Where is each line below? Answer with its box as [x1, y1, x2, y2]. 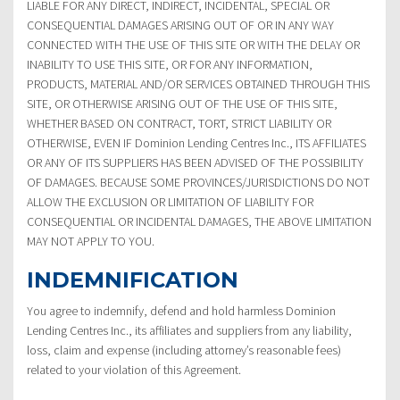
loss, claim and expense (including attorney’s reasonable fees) [27, 341, 341, 358]
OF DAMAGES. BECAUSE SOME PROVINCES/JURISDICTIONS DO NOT [27, 173, 370, 190]
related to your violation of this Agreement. [27, 361, 241, 378]
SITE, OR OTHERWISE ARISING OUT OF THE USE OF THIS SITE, [27, 95, 337, 112]
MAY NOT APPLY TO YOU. [27, 232, 154, 249]
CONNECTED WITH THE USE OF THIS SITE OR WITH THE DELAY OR [27, 36, 360, 53]
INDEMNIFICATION [27, 266, 238, 293]
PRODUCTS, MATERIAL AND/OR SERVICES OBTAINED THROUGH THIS [27, 75, 370, 92]
